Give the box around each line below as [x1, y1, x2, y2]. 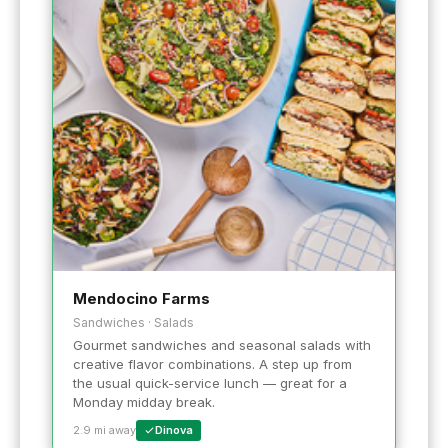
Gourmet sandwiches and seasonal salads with [73, 337, 371, 354]
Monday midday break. [73, 394, 215, 411]
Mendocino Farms [73, 289, 210, 309]
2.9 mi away [73, 423, 136, 438]
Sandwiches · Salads [73, 315, 194, 331]
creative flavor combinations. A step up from [73, 356, 352, 373]
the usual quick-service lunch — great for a [73, 375, 347, 392]
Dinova [155, 423, 193, 438]
